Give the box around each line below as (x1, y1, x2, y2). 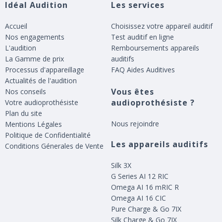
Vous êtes (111, 86, 154, 98)
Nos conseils (5, 87, 46, 97)
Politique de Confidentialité (5, 130, 91, 140)
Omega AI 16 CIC (111, 193, 166, 203)
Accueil (5, 21, 27, 31)
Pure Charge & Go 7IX (111, 204, 181, 214)
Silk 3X (111, 161, 131, 170)
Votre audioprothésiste (5, 98, 78, 108)
